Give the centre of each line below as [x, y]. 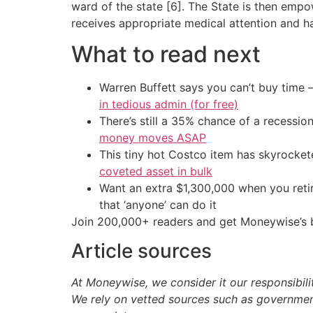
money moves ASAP [153, 138]
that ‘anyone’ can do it [158, 205]
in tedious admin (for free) [169, 104]
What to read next [166, 54]
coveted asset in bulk [156, 172]
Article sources [141, 251]
